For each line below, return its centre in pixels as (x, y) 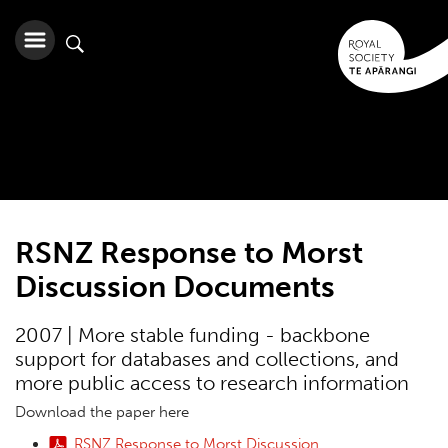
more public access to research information (212, 383)
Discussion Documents (175, 287)
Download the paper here (102, 411)
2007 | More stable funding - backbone (192, 335)
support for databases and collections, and (207, 359)
